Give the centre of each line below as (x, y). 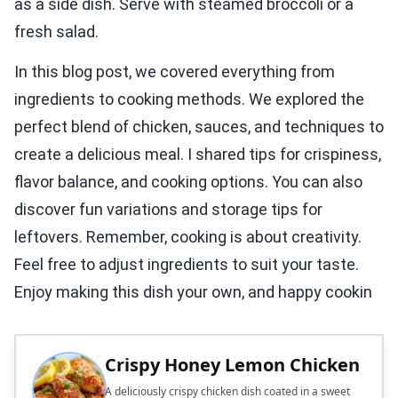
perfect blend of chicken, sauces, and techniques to (199, 127)
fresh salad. (56, 32)
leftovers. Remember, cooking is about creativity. (188, 237)
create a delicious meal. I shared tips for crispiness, (198, 155)
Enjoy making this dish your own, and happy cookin (193, 292)
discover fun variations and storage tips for (168, 210)
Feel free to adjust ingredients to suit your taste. (187, 265)
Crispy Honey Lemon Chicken (232, 365)
